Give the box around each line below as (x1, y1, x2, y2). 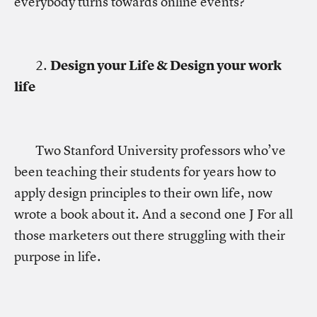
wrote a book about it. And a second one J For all (14, 205, 293, 223)
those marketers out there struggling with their (14, 226, 285, 244)
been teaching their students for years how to (14, 163, 276, 180)
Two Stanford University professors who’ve (35, 142, 286, 159)
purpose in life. (14, 248, 101, 265)
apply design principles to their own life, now (14, 184, 272, 202)
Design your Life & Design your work (50, 57, 282, 74)
